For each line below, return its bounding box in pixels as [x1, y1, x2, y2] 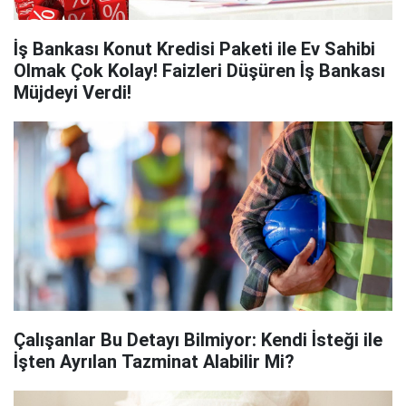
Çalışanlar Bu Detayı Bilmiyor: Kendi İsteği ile [14, 329, 382, 351]
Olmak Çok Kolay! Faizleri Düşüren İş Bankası [14, 60, 385, 82]
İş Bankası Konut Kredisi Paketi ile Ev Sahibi [14, 38, 375, 60]
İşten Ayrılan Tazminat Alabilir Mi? [14, 351, 295, 372]
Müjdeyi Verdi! [14, 82, 131, 103]
